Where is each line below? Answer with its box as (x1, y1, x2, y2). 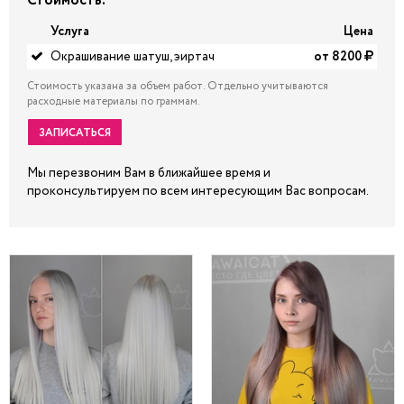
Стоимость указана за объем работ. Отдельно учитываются (27, 78, 328, 94)
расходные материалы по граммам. (27, 94, 200, 109)
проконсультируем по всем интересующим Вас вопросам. (27, 182, 369, 200)
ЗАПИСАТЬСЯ (39, 125, 111, 141)
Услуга (50, 23, 89, 41)
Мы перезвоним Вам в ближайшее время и (27, 164, 271, 182)
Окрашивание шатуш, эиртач (50, 48, 215, 66)
